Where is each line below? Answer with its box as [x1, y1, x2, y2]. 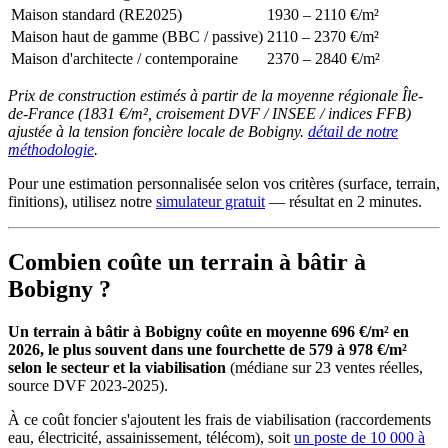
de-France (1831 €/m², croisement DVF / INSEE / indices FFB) [8, 105, 411, 123]
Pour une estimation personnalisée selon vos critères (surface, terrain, [8, 175, 440, 193]
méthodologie [8, 141, 94, 159]
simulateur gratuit [156, 193, 265, 211]
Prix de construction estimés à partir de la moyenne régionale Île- [8, 87, 423, 105]
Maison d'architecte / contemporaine [11, 50, 238, 68]
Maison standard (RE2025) [11, 6, 182, 24]
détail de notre [308, 123, 398, 141]
